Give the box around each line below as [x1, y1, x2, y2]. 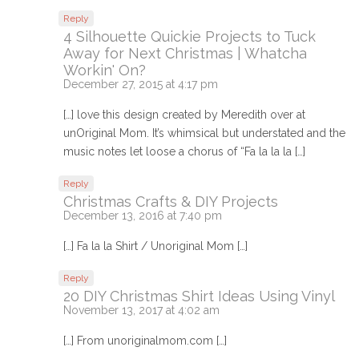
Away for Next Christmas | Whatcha [63, 45, 307, 63]
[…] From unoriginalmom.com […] [63, 334, 227, 348]
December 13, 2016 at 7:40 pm [63, 209, 222, 223]
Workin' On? [63, 62, 146, 79]
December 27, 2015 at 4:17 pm [63, 78, 218, 91]
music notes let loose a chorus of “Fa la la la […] [63, 145, 305, 159]
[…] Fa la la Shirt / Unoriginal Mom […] [63, 240, 248, 253]
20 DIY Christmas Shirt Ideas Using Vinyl [63, 288, 335, 305]
